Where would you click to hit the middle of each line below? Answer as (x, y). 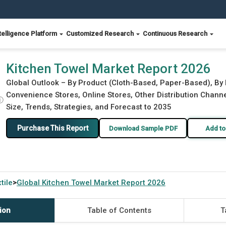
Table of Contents (119, 210)
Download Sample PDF (143, 128)
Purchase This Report (52, 128)
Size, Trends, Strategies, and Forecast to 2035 (89, 107)
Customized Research (101, 34)
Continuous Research (176, 34)
